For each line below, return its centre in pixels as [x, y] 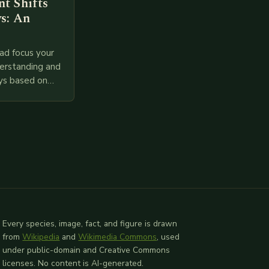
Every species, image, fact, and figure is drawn [90, 223]
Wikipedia [41, 237]
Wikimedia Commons [118, 237]
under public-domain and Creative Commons [86, 250]
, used [168, 237]
